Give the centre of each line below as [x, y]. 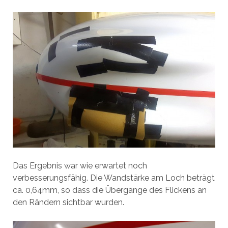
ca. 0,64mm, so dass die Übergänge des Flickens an [109, 190]
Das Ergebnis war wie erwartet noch [80, 165]
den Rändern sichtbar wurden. [68, 202]
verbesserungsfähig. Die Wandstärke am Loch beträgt [113, 178]
